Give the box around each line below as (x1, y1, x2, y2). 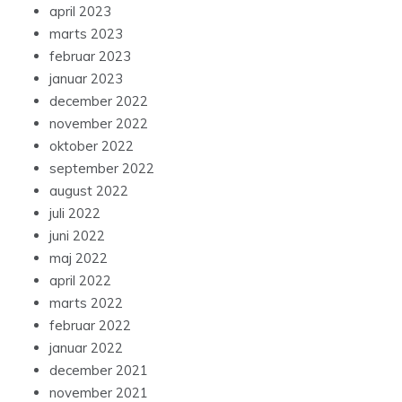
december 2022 (49, 92, 148, 110)
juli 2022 (49, 205, 100, 223)
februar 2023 (49, 48, 131, 66)
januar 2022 (49, 339, 123, 357)
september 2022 (49, 160, 154, 178)
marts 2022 (49, 294, 123, 312)
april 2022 (49, 272, 111, 290)
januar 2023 (49, 70, 123, 88)
